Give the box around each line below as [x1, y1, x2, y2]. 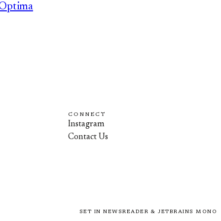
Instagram [68, 120, 105, 129]
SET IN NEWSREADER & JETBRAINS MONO [79, 209, 217, 215]
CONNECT [68, 112, 106, 118]
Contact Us [68, 133, 109, 142]
